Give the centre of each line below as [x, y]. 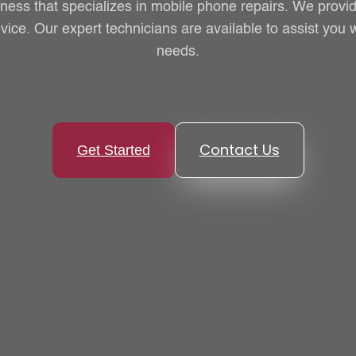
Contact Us [239, 149]
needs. [178, 51]
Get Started [113, 150]
